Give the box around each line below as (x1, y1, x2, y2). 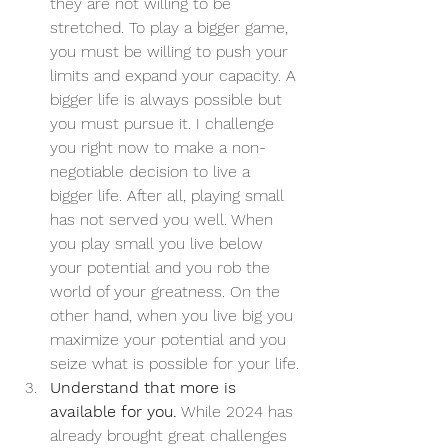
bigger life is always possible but (50, 90, 287, 110)
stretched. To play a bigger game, (50, 18, 293, 38)
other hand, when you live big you (50, 306, 298, 326)
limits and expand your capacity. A (50, 66, 301, 86)
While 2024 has (177, 402, 298, 422)
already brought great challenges (50, 426, 292, 446)
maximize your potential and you (50, 330, 291, 350)
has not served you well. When (50, 210, 278, 230)
